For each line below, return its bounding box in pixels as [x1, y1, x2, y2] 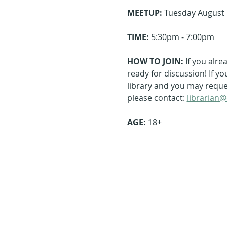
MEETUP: [127, 7, 162, 19]
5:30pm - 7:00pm [148, 31, 214, 43]
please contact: [127, 92, 187, 104]
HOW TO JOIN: [127, 56, 185, 67]
